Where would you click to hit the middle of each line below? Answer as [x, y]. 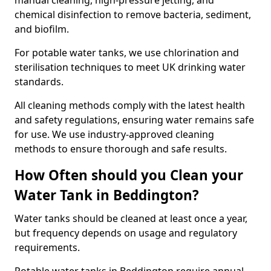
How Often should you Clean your [129, 175]
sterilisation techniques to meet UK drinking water [130, 67]
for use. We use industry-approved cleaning [114, 134]
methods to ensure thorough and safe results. [121, 149]
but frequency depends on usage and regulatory [126, 233]
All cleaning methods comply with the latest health [130, 105]
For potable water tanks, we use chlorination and [127, 53]
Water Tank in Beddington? [107, 195]
